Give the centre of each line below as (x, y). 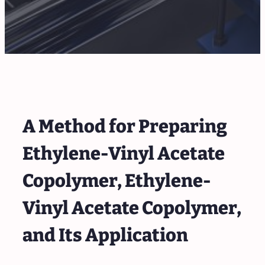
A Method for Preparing (125, 126)
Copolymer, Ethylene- (117, 180)
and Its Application (105, 235)
